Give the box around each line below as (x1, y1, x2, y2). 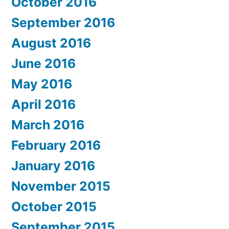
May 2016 (11, 76, 72, 92)
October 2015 (11, 199, 97, 215)
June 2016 (11, 56, 76, 72)
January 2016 (11, 158, 95, 174)
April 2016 (11, 97, 76, 112)
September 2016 (11, 15, 115, 31)
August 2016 (11, 35, 91, 51)
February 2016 (11, 138, 101, 153)
